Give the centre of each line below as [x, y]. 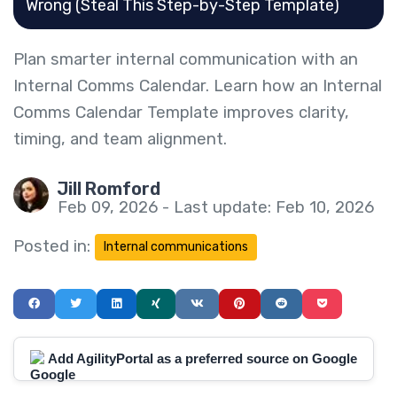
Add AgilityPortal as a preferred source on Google [202, 358]
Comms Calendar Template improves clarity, [181, 112]
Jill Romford [109, 188]
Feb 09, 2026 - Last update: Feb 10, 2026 [216, 207]
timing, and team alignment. [120, 139]
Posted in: [52, 246]
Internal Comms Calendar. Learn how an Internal [198, 86]
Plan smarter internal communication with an [186, 59]
